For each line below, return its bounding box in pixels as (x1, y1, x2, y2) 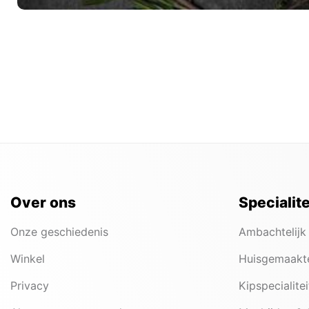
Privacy (10, 279, 49, 293)
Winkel (10, 252, 45, 266)
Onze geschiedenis (10, 225, 108, 239)
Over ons (10, 194, 76, 212)
